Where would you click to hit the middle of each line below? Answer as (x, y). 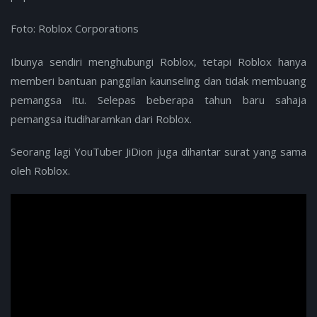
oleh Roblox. (40, 171)
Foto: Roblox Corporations (75, 29)
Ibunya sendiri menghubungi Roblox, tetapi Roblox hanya (158, 62)
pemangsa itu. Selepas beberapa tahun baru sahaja (158, 100)
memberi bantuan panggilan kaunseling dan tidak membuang (158, 81)
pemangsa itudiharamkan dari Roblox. (101, 119)
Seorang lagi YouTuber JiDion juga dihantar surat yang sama (158, 151)
